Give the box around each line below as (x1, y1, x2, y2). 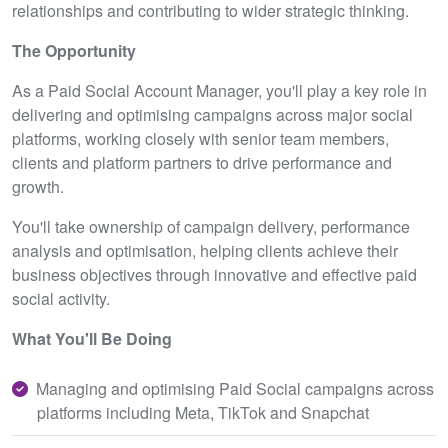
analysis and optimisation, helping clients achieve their (12, 239, 398, 262)
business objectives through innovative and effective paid (12, 263, 417, 286)
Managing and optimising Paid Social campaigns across (36, 377, 434, 400)
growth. (12, 175, 64, 198)
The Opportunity (12, 39, 136, 62)
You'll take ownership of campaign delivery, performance (12, 215, 410, 238)
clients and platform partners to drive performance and (12, 151, 392, 174)
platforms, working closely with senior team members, (12, 127, 389, 150)
